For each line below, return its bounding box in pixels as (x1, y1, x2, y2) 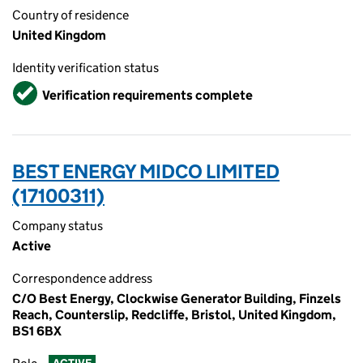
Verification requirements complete (42, 87, 253, 103)
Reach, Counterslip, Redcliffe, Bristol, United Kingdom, (12, 307, 336, 322)
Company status (12, 218, 103, 233)
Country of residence (12, 7, 129, 23)
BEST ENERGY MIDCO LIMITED (12, 160, 280, 183)
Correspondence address (12, 271, 152, 286)
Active (12, 238, 51, 254)
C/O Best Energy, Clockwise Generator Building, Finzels (12, 291, 341, 306)
